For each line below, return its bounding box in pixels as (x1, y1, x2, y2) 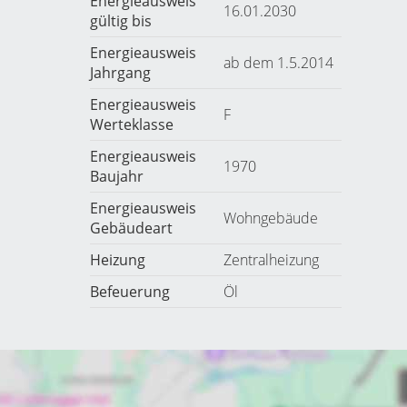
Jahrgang (89, 63, 151, 83)
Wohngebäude (223, 208, 318, 228)
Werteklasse (89, 114, 174, 134)
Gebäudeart (89, 218, 173, 238)
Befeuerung (89, 282, 170, 302)
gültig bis (89, 11, 152, 31)
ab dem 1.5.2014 (223, 53, 333, 73)
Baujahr (89, 166, 144, 186)
